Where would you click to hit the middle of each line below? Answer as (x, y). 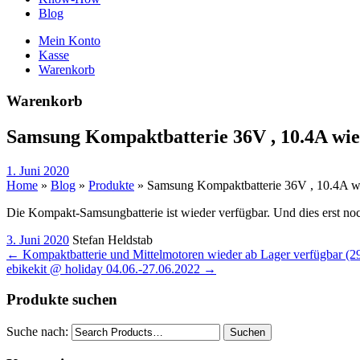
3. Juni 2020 (38, 239)
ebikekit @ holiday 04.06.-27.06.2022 (105, 268)
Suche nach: (37, 331)
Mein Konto (70, 41)
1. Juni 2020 (38, 170)
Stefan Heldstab (112, 239)
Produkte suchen (62, 300)
